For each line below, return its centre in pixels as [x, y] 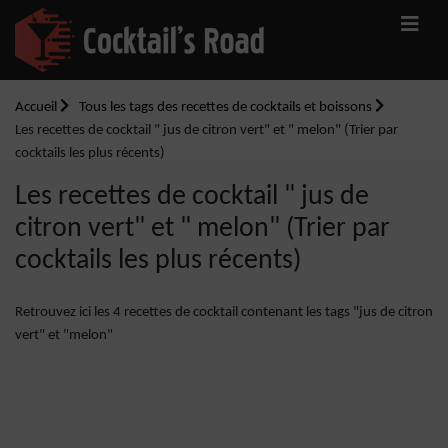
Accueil [37, 107]
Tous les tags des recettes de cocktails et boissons [227, 107]
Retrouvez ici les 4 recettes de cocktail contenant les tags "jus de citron [224, 312]
